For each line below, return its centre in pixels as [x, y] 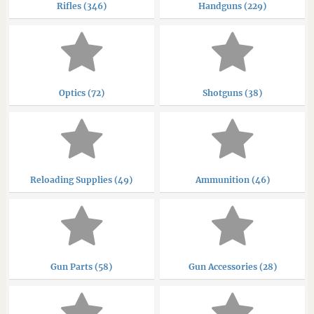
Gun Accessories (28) [232, 266]
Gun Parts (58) [82, 266]
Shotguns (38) [232, 93]
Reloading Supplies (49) [82, 179]
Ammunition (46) [232, 179]
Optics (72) [81, 93]
